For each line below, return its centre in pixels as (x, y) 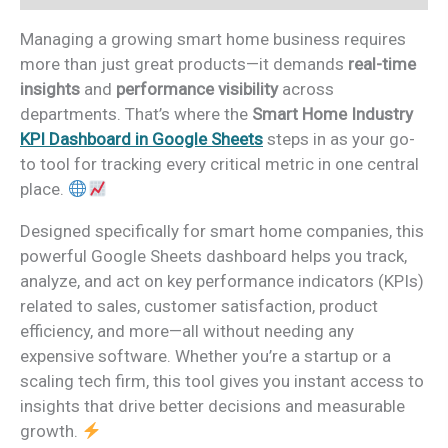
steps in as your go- (339, 139)
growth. (51, 431)
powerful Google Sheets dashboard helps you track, (213, 256)
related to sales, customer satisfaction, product (199, 306)
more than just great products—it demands (184, 64)
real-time (382, 64)
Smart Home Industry (332, 114)
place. (44, 189)
